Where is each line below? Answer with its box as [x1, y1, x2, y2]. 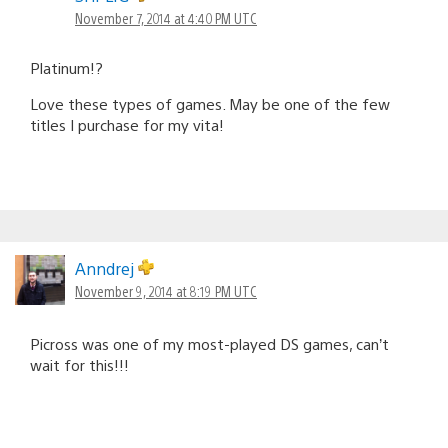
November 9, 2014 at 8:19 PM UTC [75, 281, 257, 300]
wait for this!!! [30, 354, 129, 374]
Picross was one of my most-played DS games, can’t [30, 333, 389, 353]
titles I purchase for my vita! [30, 114, 224, 134]
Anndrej [75, 257, 138, 279]
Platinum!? [30, 57, 103, 77]
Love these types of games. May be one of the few [30, 93, 390, 113]
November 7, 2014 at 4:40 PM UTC [75, 8, 257, 27]
